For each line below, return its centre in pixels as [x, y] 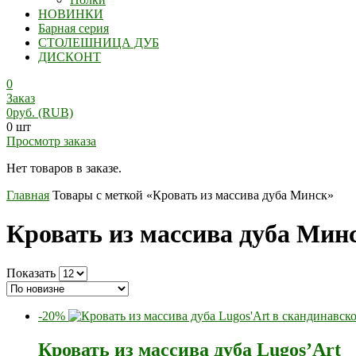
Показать [31, 273]
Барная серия [74, 28]
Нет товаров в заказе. [64, 168]
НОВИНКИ [71, 14]
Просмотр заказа [51, 141]
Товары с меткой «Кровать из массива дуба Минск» [193, 195]
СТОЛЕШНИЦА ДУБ [99, 43]
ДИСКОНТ [70, 57]
